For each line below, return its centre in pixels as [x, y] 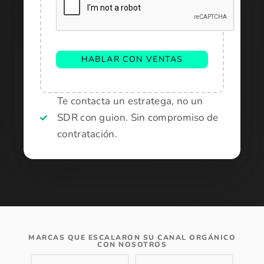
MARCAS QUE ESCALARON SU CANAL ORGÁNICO [132, 237]
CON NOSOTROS [132, 245]
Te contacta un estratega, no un [130, 101]
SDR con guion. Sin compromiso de [138, 118]
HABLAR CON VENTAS [132, 59]
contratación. [87, 134]
